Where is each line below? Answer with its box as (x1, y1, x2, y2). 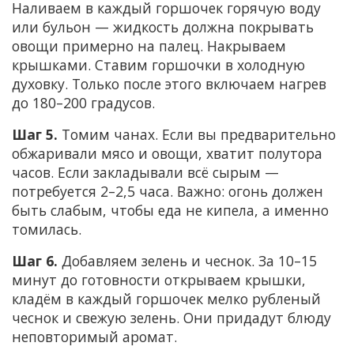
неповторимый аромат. (12, 326, 177, 346)
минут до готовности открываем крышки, (12, 269, 306, 289)
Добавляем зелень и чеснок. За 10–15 (58, 250, 317, 270)
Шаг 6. (12, 250, 58, 270)
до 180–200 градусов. (12, 92, 155, 112)
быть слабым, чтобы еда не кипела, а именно (12, 200, 329, 220)
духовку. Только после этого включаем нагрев (12, 73, 326, 93)
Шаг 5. (12, 124, 58, 144)
